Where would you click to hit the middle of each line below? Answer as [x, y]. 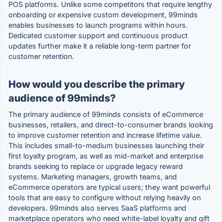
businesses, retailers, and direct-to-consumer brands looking [111, 125]
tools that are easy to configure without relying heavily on [105, 198]
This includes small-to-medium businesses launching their [106, 146]
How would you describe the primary [97, 84]
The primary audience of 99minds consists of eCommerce [106, 114]
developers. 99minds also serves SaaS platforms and [97, 208]
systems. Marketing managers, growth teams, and [93, 177]
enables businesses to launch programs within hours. [98, 25]
